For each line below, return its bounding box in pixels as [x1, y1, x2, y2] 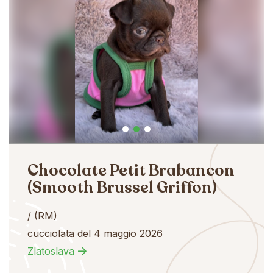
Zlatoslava [27, 244, 74, 257]
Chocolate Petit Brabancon [27, 159, 235, 181]
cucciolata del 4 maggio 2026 [27, 227, 163, 239]
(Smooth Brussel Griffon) [27, 176, 217, 198]
